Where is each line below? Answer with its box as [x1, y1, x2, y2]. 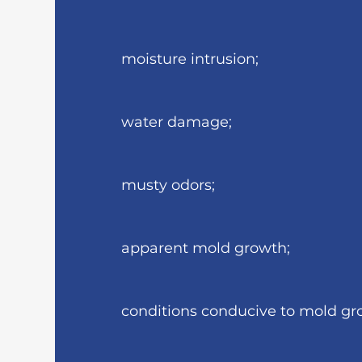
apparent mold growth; [120, 239, 290, 257]
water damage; [120, 113, 232, 131]
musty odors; [120, 176, 215, 194]
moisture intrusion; [120, 50, 259, 68]
